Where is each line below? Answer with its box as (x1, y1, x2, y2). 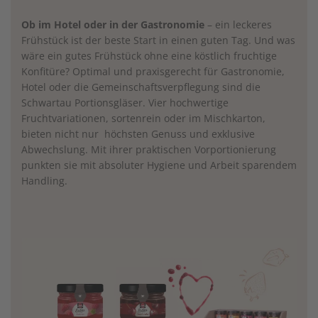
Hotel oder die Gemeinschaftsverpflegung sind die (21, 80, 261, 94)
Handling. (21, 174, 67, 188)
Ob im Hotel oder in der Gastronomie (21, 18, 204, 32)
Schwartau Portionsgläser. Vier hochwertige (21, 96, 229, 110)
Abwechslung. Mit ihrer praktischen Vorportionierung (21, 143, 276, 157)
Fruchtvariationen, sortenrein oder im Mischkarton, (21, 111, 265, 126)
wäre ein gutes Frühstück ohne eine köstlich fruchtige (21, 49, 277, 63)
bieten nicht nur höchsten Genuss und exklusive (21, 127, 255, 141)
